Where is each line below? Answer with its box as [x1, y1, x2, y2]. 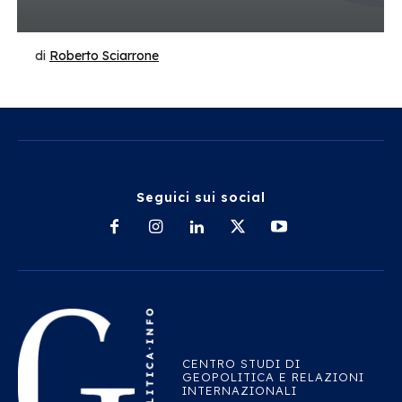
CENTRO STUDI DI [181, 356, 301, 371]
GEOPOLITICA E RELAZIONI [181, 370, 364, 385]
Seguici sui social [136, 189, 266, 205]
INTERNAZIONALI [181, 383, 297, 398]
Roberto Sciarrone [49, 48, 159, 64]
